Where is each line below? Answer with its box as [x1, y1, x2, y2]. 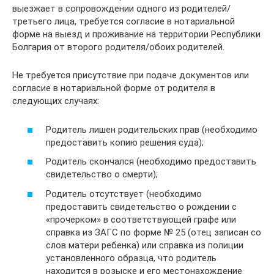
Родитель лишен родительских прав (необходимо [46, 124, 257, 135]
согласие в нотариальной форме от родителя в [12, 83, 215, 94]
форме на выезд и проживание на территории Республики [12, 29, 261, 40]
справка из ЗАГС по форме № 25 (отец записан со [46, 226, 261, 238]
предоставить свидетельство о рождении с [46, 201, 237, 212]
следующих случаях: [12, 95, 99, 106]
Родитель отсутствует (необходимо [46, 188, 202, 199]
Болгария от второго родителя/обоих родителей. [12, 42, 224, 53]
